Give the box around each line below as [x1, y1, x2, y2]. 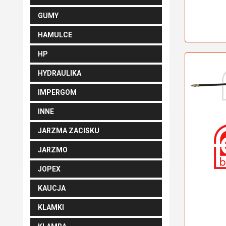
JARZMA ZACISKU [38, 127, 99, 135]
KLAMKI [38, 203, 64, 211]
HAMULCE [38, 31, 72, 39]
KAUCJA [38, 184, 66, 192]
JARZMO [38, 146, 68, 154]
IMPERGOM [38, 88, 77, 96]
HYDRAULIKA [38, 69, 81, 77]
